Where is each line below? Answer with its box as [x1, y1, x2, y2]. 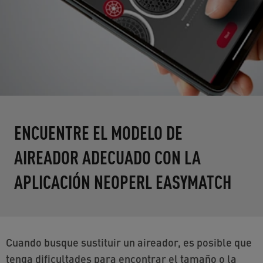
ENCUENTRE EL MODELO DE [14, 119, 183, 144]
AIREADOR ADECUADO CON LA [14, 144, 201, 168]
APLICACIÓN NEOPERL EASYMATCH [14, 168, 231, 193]
